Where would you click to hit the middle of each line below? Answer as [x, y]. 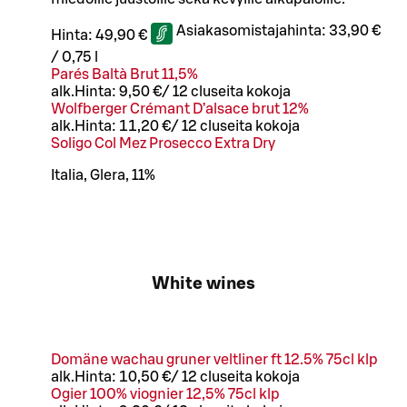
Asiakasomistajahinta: [253, 30]
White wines [203, 284]
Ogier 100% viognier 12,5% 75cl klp [165, 394]
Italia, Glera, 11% [103, 175]
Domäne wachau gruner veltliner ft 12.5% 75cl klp [214, 360]
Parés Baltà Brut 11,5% [124, 74]
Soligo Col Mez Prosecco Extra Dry [163, 143]
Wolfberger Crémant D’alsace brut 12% [180, 109]
